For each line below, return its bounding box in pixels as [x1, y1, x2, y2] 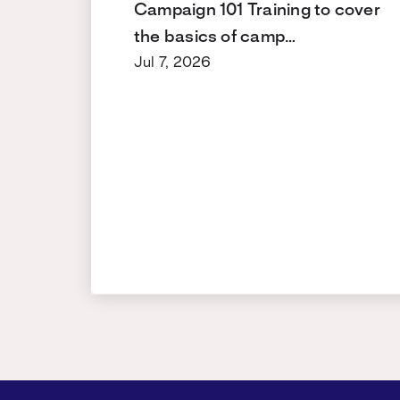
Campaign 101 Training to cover [134, 2, 380, 19]
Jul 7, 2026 [134, 54, 212, 70]
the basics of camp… [134, 29, 296, 46]
